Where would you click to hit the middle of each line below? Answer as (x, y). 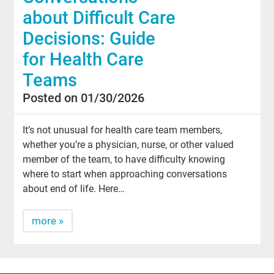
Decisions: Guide (89, 38)
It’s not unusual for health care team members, (123, 130)
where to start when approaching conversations (125, 174)
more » (48, 220)
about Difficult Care (99, 17)
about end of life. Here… (74, 188)
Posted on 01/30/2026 (84, 98)
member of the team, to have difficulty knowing (124, 159)
